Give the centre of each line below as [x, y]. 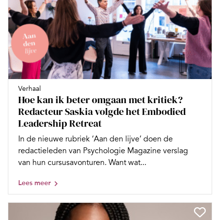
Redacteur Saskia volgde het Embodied [102, 111]
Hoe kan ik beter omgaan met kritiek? [100, 99]
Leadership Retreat [60, 123]
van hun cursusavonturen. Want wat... [82, 162]
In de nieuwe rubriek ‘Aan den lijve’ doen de [96, 139]
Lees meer [34, 183]
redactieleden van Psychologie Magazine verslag [103, 151]
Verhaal [29, 88]
